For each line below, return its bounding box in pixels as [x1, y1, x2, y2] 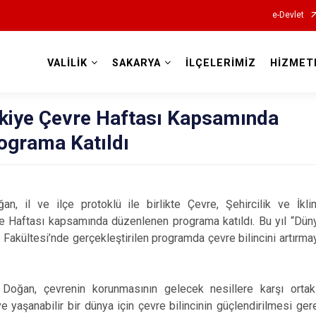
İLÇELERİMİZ [185, 57, 256, 69]
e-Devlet [272, 10, 304, 20]
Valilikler [128, 70, 188, 87]
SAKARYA [111, 57, 161, 69]
